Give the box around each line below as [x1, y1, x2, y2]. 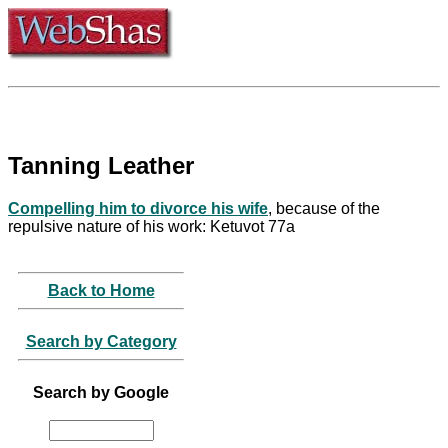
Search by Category [25, 332, 177, 350]
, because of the [268, 199, 380, 217]
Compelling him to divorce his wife [8, 199, 268, 217]
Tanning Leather [8, 151, 194, 179]
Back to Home [47, 281, 155, 299]
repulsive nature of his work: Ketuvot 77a [8, 217, 295, 235]
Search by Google [33, 383, 169, 401]
